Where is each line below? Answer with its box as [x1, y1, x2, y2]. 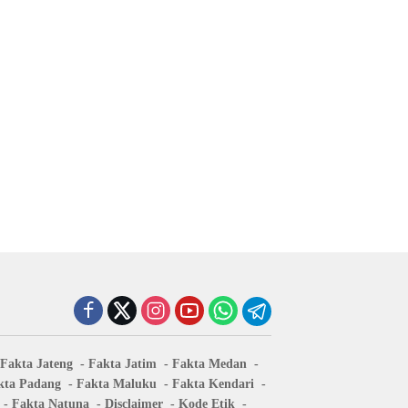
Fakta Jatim [88, 357, 157, 371]
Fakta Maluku [76, 377, 157, 391]
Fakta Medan [172, 357, 247, 371]
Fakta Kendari [171, 377, 254, 391]
